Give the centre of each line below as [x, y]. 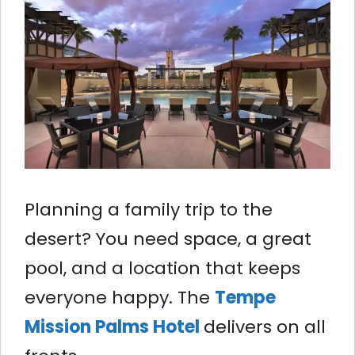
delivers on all [265, 326]
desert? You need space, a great [168, 239]
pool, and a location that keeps [162, 268]
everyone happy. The [120, 297]
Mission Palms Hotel [114, 326]
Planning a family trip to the [149, 209]
